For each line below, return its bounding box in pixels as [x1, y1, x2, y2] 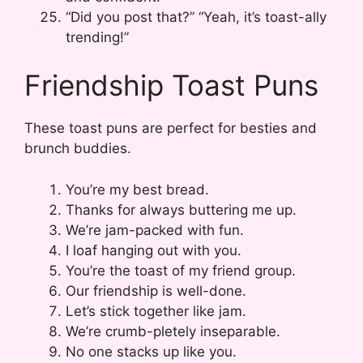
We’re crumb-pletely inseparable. [66, 322, 280, 340]
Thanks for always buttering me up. [66, 201, 297, 218]
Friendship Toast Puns [24, 68, 318, 103]
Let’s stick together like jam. [66, 302, 246, 319]
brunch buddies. [24, 140, 131, 157]
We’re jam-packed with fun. [66, 221, 244, 238]
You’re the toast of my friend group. [66, 262, 296, 279]
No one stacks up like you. [66, 343, 237, 360]
